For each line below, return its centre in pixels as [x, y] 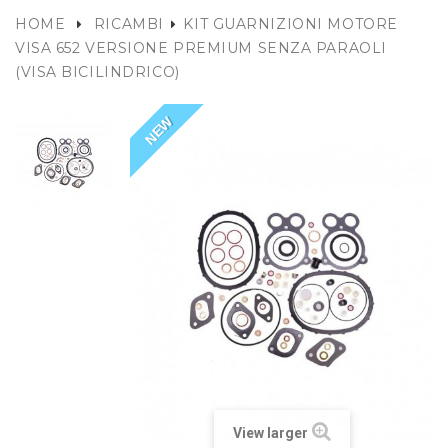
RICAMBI [128, 24]
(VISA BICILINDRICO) [97, 72]
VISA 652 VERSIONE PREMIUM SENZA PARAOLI [201, 48]
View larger [270, 432]
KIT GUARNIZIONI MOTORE [290, 24]
